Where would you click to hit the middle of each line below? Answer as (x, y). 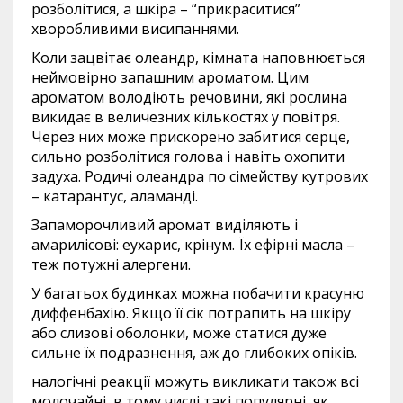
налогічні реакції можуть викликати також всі (195, 382)
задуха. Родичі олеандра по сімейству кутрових (200, 177)
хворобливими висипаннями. (135, 29)
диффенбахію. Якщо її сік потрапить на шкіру (191, 313)
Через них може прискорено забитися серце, (191, 137)
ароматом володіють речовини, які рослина (189, 98)
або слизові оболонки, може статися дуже (179, 333)
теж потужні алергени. (111, 265)
